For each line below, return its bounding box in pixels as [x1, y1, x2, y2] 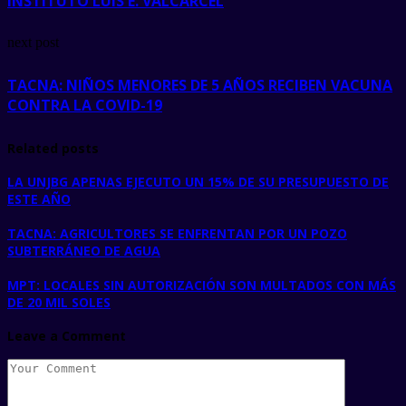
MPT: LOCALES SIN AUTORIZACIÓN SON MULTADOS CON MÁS [7, 275, 396, 294]
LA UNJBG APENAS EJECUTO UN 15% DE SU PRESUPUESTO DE [7, 173, 389, 191]
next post [7, 34, 59, 51]
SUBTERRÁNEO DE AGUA [7, 241, 160, 259]
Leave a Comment [7, 327, 126, 345]
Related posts [7, 139, 99, 157]
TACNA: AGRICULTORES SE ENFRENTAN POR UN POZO [7, 224, 347, 242]
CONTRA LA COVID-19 [7, 94, 162, 115]
